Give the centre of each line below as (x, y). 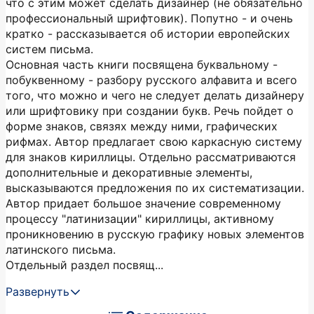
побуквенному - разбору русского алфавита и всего (151, 80)
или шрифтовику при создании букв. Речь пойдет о (150, 111)
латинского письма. (61, 250)
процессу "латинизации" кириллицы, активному (140, 219)
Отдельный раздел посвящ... (84, 265)
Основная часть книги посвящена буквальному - (142, 64)
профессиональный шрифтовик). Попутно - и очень (149, 18)
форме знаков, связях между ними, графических (142, 126)
